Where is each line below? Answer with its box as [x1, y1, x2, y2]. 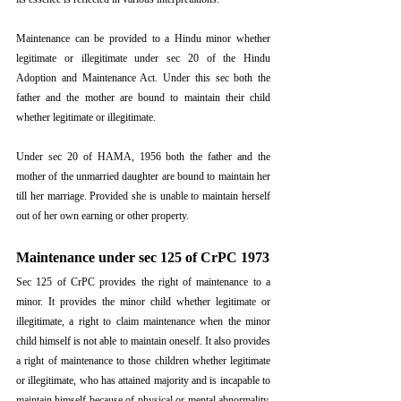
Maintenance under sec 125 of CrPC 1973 [16, 250, 269, 266]
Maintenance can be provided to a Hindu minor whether [16, 32, 270, 46]
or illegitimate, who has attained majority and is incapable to [16, 374, 270, 388]
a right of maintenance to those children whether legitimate [16, 354, 270, 368]
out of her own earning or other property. [16, 209, 189, 223]
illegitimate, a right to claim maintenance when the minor [16, 315, 270, 328]
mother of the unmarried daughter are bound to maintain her [16, 170, 270, 183]
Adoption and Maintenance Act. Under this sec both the [16, 72, 270, 85]
